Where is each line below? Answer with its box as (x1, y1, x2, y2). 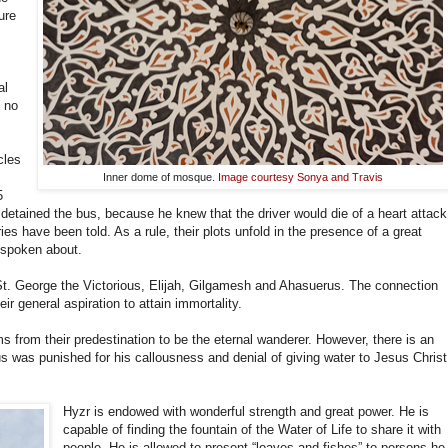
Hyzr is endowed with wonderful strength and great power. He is (63, 404, 430, 420)
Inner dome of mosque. (103, 171, 218, 184)
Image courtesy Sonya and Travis (218, 171, 383, 184)
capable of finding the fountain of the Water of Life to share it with (63, 422, 442, 438)
